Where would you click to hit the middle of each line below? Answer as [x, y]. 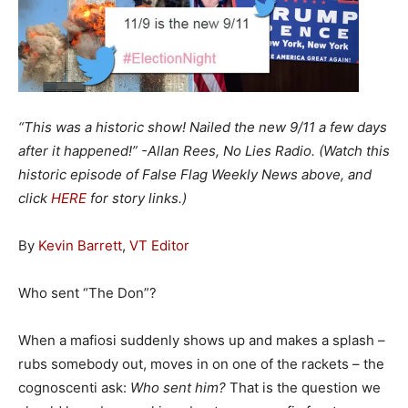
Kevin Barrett [80, 245]
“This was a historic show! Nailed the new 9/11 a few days [203, 127]
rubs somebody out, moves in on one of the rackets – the [201, 364]
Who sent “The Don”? [87, 293]
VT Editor [159, 245]
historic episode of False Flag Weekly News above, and [195, 174]
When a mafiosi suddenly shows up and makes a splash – [202, 340]
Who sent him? [178, 388]
